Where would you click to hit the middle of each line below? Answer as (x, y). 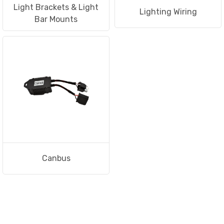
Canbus (56, 158)
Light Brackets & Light (56, 7)
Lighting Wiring (168, 12)
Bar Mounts (56, 19)
